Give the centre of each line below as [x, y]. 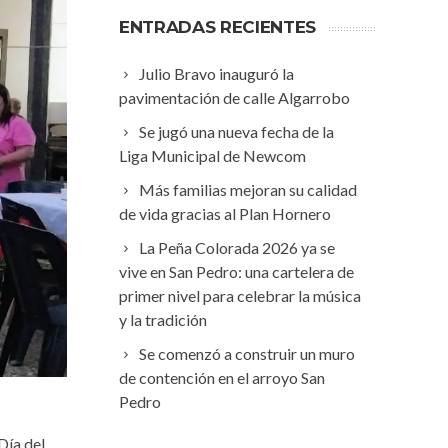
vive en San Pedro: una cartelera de [236, 271]
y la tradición [163, 319]
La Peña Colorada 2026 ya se [237, 247]
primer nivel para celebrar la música [240, 295]
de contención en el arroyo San [222, 377]
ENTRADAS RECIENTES [217, 27]
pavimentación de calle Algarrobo [234, 97]
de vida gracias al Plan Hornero [225, 213]
